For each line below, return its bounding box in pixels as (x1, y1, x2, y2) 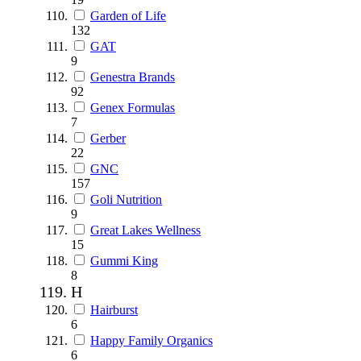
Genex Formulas (90, 100, 175, 114)
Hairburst (90, 302, 138, 317)
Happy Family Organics (90, 333, 213, 347)
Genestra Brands (90, 69, 175, 84)
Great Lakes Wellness (90, 222, 201, 237)
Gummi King (90, 253, 158, 268)
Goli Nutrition (90, 192, 162, 206)
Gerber (90, 131, 126, 145)
